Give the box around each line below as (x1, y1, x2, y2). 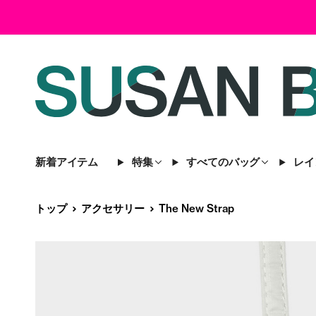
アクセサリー (80, 201, 145, 215)
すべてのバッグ (186, 155, 260, 169)
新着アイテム (35, 155, 99, 169)
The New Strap (158, 201, 234, 215)
